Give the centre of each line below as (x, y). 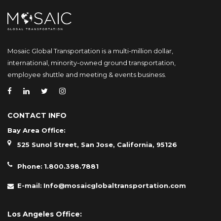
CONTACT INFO (37, 115)
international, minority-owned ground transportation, (92, 62)
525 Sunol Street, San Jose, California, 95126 (97, 144)
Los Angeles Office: (45, 214)
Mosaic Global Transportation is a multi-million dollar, (90, 51)
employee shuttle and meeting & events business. (87, 74)
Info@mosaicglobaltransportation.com (115, 185)
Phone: (30, 166)
